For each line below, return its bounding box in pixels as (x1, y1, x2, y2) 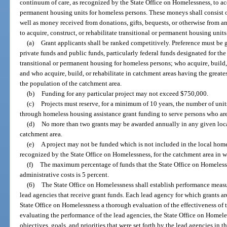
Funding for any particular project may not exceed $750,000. (41, 89, 208, 97)
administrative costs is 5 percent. (20, 170, 109, 178)
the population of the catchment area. (20, 79, 122, 87)
